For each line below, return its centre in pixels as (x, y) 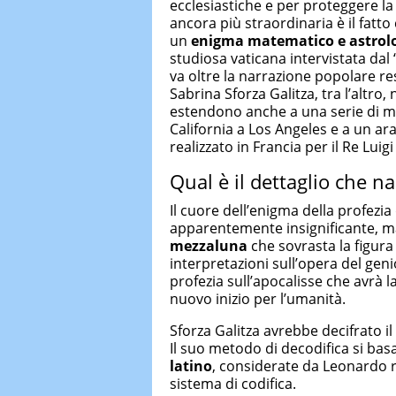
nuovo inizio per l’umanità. (258, 299)
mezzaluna (209, 246)
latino (191, 366)
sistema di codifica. (233, 384)
